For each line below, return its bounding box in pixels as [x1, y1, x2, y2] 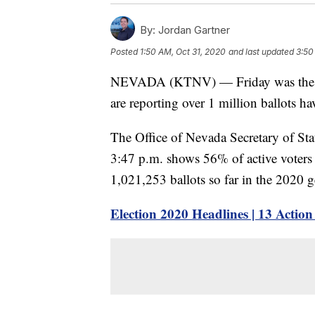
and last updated [229, 46, 294, 58]
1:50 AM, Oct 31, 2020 [140, 46, 226, 58]
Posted [110, 46, 140, 58]
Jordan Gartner [155, 23, 230, 37]
